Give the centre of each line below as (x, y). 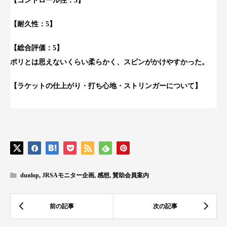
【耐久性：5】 (33, 24)
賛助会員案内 (131, 175)
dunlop (30, 175)
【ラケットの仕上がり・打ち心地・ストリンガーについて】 (106, 86)
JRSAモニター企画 (68, 175)
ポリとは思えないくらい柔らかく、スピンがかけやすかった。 (109, 62)
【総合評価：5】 (37, 48)
